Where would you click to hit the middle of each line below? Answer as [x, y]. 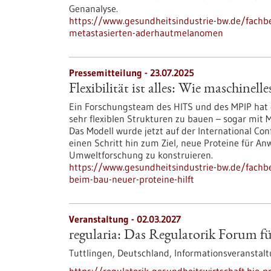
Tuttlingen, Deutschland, [122, 253]
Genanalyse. [93, 8]
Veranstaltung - [103, 219]
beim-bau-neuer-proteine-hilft [132, 179]
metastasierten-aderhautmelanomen [146, 33]
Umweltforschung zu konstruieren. [141, 155]
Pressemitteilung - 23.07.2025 [132, 73]
